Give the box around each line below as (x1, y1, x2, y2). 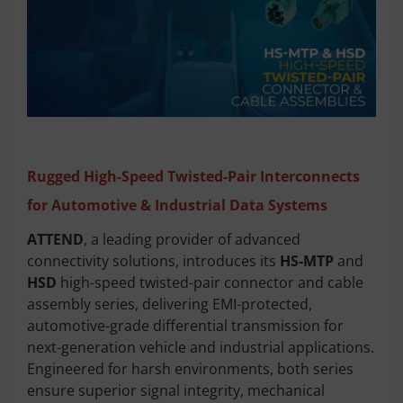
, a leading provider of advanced (84, 228, 300, 249)
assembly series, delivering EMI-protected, (27, 293, 312, 314)
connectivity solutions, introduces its (27, 250, 280, 271)
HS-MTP (280, 250, 334, 271)
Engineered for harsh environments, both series (27, 358, 354, 379)
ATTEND (27, 228, 84, 249)
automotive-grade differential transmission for (27, 315, 344, 336)
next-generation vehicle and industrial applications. (27, 336, 374, 357)
